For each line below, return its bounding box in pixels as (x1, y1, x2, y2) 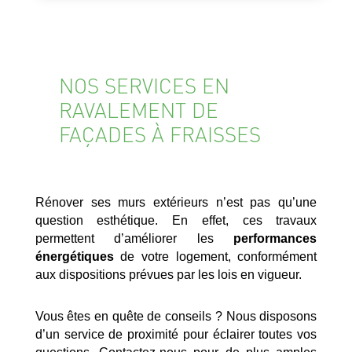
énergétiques (35, 250, 114, 264)
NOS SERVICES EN (58, 72, 229, 99)
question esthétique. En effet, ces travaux (35, 214, 317, 228)
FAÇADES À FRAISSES (58, 121, 261, 148)
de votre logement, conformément (113, 250, 317, 264)
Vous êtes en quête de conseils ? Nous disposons (35, 310, 317, 324)
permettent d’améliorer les (35, 232, 234, 246)
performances (233, 232, 317, 246)
